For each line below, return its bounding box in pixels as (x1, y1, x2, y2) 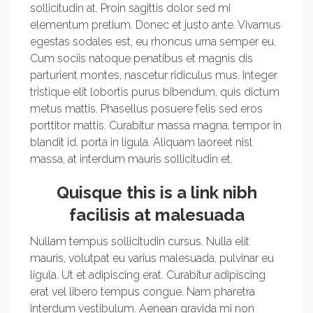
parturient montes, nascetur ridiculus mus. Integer (30, 68, 277, 82)
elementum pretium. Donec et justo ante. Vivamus (30, 18, 281, 31)
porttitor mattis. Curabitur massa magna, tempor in (30, 119, 282, 132)
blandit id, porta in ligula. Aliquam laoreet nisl (30, 136, 252, 149)
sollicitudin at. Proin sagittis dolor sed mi (30, 1, 231, 15)
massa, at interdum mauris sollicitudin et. (30, 152, 233, 166)
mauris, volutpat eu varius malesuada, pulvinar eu (30, 252, 274, 265)
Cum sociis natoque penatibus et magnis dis (30, 52, 253, 65)
